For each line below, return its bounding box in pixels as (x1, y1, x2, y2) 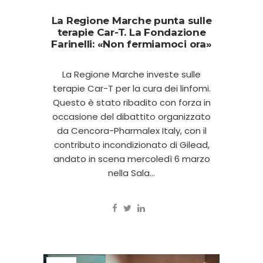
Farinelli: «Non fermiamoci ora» (51, 38, 212, 50)
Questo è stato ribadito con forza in (52, 96, 211, 109)
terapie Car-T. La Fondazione (57, 26, 206, 39)
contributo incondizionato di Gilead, (53, 139, 210, 151)
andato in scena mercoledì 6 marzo (53, 153, 210, 166)
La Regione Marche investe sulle (62, 68, 201, 81)
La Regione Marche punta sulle (51, 15, 212, 27)
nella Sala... (108, 167, 155, 180)
